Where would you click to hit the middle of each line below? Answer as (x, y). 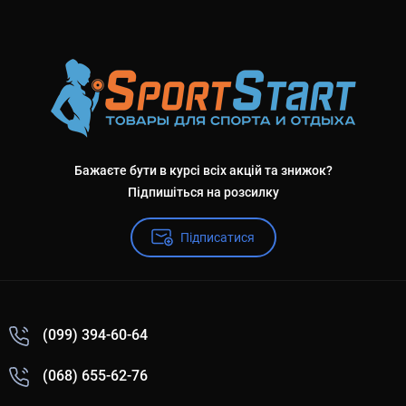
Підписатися (217, 237)
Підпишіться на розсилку (203, 192)
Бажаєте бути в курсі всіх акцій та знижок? (203, 170)
